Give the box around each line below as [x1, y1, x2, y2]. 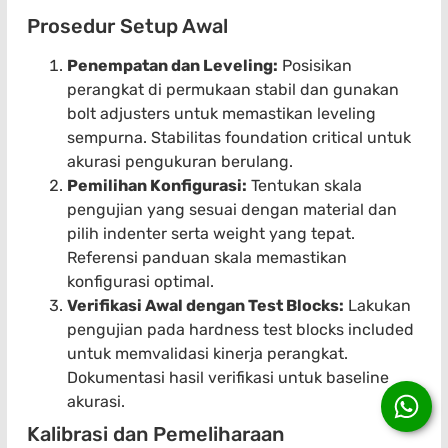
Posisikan [278, 56, 352, 76]
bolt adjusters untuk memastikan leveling [67, 104, 376, 124]
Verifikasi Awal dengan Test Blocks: [67, 296, 344, 316]
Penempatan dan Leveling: [67, 56, 278, 76]
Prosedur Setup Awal [27, 14, 228, 39]
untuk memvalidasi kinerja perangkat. [67, 344, 348, 364]
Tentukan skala [247, 176, 362, 196]
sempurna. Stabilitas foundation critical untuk [67, 128, 411, 148]
